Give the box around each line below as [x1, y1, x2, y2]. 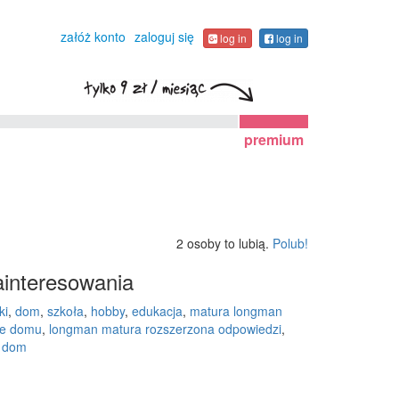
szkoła [46, 302, 84, 320]
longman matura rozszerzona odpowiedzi [48, 320, 281, 338]
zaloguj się [134, 28, 194, 45]
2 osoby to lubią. [176, 234, 273, 252]
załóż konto [61, 28, 126, 45]
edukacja [131, 302, 183, 320]
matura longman [189, 302, 282, 320]
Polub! [273, 234, 308, 252]
